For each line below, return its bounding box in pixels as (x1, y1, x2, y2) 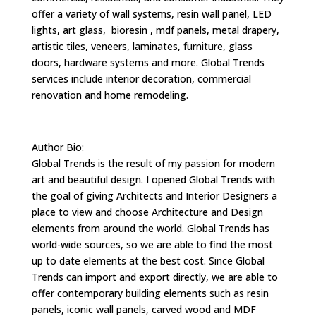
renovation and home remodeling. (31, 88, 188, 102)
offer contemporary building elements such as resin (31, 286, 269, 300)
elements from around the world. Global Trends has (31, 221, 269, 235)
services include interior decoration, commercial (31, 72, 251, 85)
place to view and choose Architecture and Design (31, 205, 263, 219)
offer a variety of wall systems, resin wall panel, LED (31, 7, 272, 20)
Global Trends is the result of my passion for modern (31, 157, 275, 170)
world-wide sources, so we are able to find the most (31, 238, 273, 251)
